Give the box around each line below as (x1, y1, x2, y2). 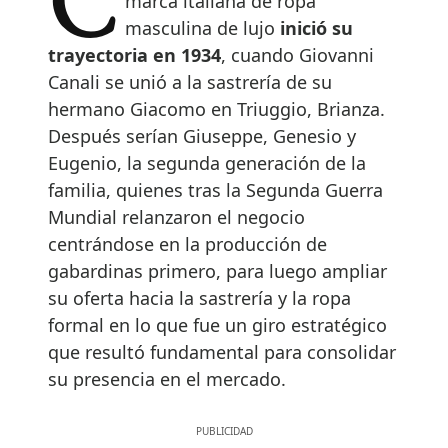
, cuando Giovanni (221, 42, 374, 67)
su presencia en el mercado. (48, 366, 286, 391)
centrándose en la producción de (48, 231, 327, 256)
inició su (280, 15, 354, 40)
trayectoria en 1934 (48, 42, 221, 67)
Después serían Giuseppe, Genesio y (48, 123, 356, 148)
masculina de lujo (125, 15, 281, 40)
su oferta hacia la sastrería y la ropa (48, 285, 351, 310)
